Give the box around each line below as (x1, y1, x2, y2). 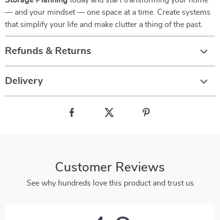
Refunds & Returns (5, 46, 91, 56)
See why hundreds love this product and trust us (26, 179, 194, 187)
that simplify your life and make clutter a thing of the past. (5, 21, 203, 28)
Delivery (5, 76, 43, 86)
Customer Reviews (55, 161, 165, 174)
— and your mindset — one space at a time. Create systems (5, 8, 211, 16)
